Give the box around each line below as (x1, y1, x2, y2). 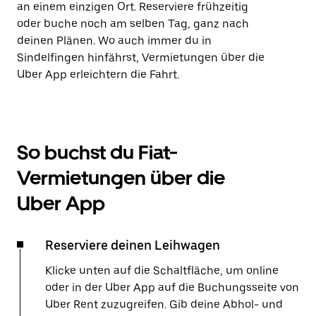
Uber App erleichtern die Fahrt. (17, 68, 179, 81)
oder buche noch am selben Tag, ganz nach (17, 17, 249, 30)
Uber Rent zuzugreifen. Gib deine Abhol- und (45, 298, 283, 311)
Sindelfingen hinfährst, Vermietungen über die (17, 51, 265, 64)
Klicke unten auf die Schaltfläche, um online (45, 264, 279, 277)
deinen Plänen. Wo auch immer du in (17, 34, 212, 47)
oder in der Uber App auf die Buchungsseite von (45, 281, 299, 294)
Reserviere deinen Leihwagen (45, 238, 220, 253)
